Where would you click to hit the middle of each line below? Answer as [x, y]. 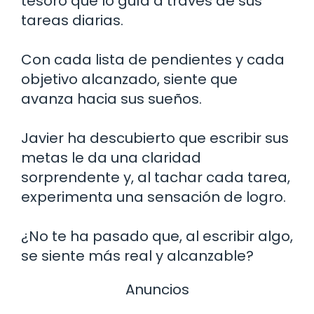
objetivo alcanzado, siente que [129, 80]
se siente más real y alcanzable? [137, 256]
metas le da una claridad [111, 158]
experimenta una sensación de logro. [153, 197]
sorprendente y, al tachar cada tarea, [156, 178]
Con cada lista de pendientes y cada [153, 60]
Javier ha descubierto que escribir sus [155, 138]
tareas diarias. [72, 21]
